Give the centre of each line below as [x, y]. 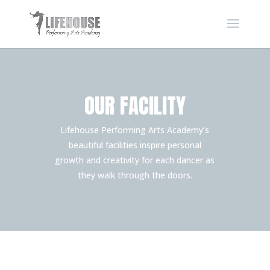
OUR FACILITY [135, 106]
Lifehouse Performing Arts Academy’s [135, 130]
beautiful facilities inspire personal [135, 145]
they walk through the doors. [135, 175]
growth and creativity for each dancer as [135, 160]
